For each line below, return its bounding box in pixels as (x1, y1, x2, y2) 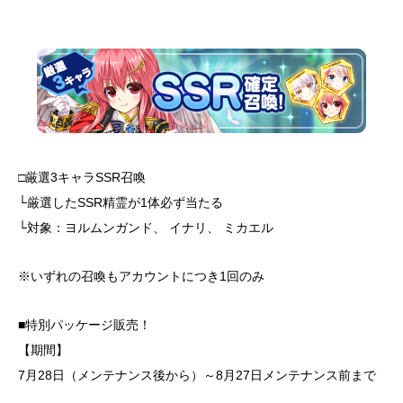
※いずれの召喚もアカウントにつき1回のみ (18, 269, 264, 284)
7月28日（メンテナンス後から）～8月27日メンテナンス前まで (18, 368, 376, 383)
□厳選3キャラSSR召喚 (18, 170, 146, 185)
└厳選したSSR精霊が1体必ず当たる (18, 195, 223, 210)
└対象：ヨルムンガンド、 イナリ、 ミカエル (18, 220, 273, 236)
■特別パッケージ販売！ (18, 318, 151, 333)
